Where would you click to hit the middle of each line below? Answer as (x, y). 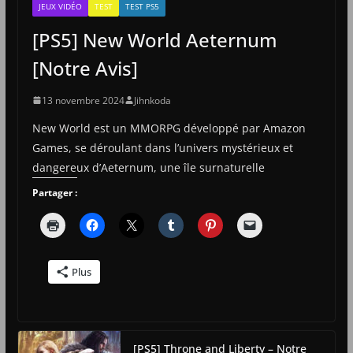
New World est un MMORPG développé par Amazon (169, 128)
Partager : (54, 192)
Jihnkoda (152, 100)
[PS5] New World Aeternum (154, 39)
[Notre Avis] (85, 68)
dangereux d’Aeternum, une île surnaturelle (148, 167)
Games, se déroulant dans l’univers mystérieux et (162, 147)
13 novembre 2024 (83, 100)
